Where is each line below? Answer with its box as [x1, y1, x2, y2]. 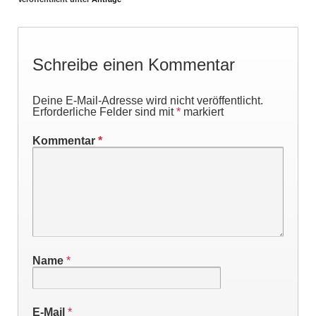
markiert [181, 105, 224, 118]
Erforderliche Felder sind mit [32, 105, 176, 118]
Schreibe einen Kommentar [32, 54, 235, 74]
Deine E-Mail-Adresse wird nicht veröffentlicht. [32, 94, 263, 107]
